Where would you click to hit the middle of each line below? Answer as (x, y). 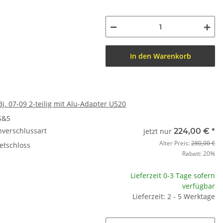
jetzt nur (159, 131)
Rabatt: (193, 154)
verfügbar (199, 186)
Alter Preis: (175, 143)
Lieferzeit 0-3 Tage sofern (173, 175)
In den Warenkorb (160, 56)
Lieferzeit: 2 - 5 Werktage (174, 196)
